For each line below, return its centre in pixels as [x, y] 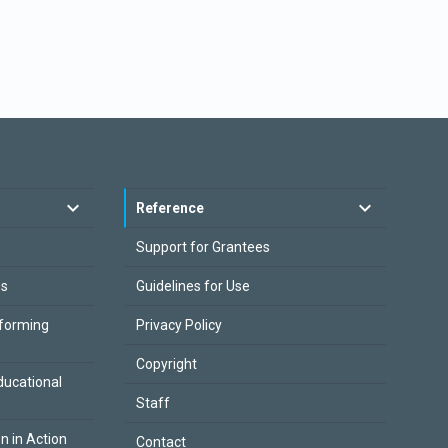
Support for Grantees [202, 247]
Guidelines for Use [192, 286]
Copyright [166, 364]
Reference [169, 208]
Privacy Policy [178, 325]
